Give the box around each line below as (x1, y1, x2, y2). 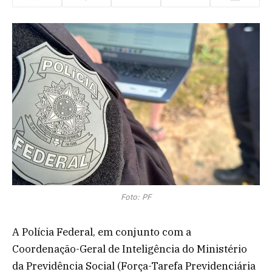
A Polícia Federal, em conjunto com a (12, 225, 191, 239)
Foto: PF (121, 192, 151, 202)
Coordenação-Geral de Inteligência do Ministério (12, 242, 247, 256)
